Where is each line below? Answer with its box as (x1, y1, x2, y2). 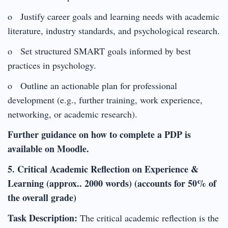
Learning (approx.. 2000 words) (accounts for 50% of (8, 176, 216, 190)
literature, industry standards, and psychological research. (8, 24, 220, 37)
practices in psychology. (8, 59, 96, 71)
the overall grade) (8, 190, 76, 204)
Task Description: (8, 211, 80, 224)
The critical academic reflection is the (80, 211, 219, 224)
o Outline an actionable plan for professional (8, 79, 177, 92)
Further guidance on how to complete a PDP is (8, 127, 191, 141)
